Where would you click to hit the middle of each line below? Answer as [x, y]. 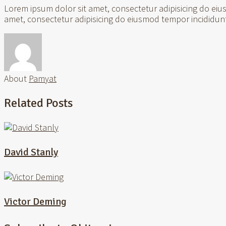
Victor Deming [35, 202]
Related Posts [38, 103]
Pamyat [43, 79]
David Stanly [31, 152]
